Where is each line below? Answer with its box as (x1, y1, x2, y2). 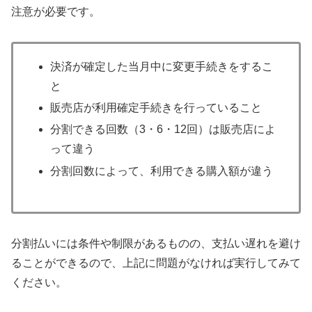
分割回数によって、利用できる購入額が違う (50, 164, 274, 177)
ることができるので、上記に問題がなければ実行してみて (11, 257, 301, 270)
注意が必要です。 (11, 6, 100, 17)
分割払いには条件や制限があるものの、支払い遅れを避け (11, 237, 301, 250)
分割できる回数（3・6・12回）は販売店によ (50, 123, 276, 136)
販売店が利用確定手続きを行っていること (50, 102, 263, 114)
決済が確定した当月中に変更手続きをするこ (50, 60, 274, 72)
